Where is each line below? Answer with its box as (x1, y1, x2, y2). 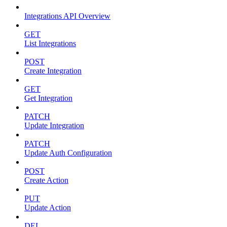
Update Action (24, 203, 71, 212)
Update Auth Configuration (24, 148, 112, 158)
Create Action (24, 176, 68, 185)
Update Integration (24, 121, 84, 130)
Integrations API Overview (24, 12, 110, 21)
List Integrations (24, 39, 76, 48)
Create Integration (24, 66, 82, 75)
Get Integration (24, 94, 72, 103)
